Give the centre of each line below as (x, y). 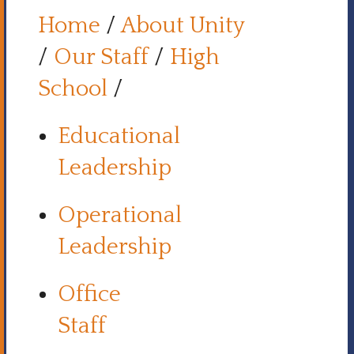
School (73, 89)
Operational (120, 215)
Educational (119, 136)
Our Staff (101, 57)
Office (89, 294)
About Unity (183, 26)
